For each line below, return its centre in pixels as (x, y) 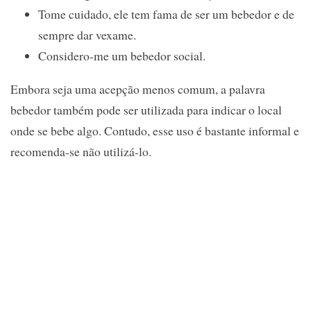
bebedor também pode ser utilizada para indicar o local (146, 109)
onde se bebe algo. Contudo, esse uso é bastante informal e (155, 130)
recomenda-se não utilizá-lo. (81, 151)
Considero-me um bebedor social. (122, 56)
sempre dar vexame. (87, 35)
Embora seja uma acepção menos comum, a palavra (138, 89)
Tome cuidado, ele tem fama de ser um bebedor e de (166, 14)
